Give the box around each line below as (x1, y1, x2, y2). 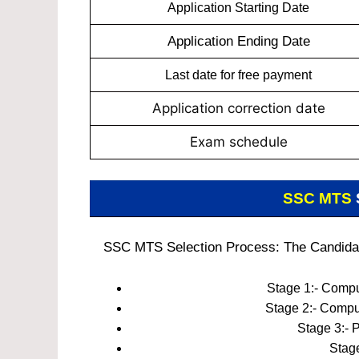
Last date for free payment (165, 68, 312, 83)
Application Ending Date (167, 34, 310, 50)
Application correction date (151, 100, 325, 117)
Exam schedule (189, 134, 288, 151)
